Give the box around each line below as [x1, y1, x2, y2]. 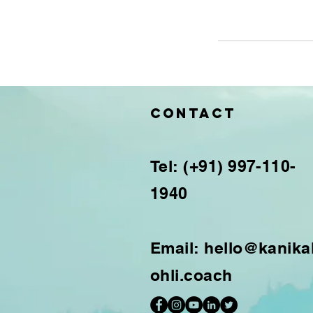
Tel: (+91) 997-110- [150, 156, 296, 175]
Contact [150, 105, 236, 122]
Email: [150, 238, 205, 257]
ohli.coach [150, 265, 233, 284]
